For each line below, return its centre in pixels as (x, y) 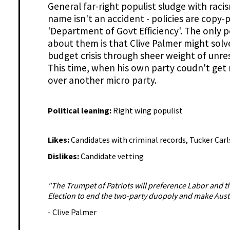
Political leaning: (80, 111)
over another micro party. (102, 80)
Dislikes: (64, 156)
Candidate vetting (112, 156)
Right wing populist (148, 111)
